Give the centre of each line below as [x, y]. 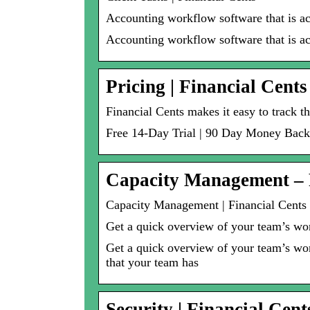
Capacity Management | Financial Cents [206, 205]
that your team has [152, 263]
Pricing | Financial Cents [207, 87]
